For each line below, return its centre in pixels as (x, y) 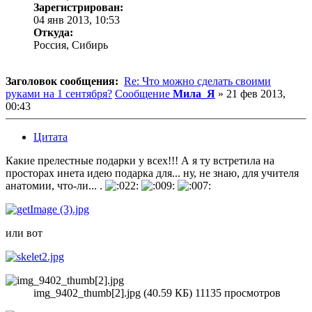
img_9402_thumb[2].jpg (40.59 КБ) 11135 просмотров (157, 292)
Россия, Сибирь (71, 45)
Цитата (50, 136)
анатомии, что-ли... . (55, 185)
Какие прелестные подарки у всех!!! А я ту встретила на (140, 160)
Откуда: (53, 32)
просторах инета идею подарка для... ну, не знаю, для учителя (152, 173)
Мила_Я (194, 93)
